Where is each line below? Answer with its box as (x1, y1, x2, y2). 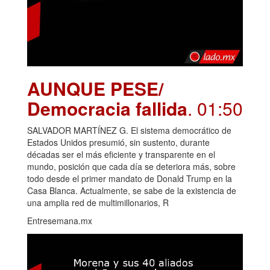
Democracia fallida (27, 95, 187, 121)
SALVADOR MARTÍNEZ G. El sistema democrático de (27, 124, 231, 136)
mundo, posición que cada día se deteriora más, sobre (27, 160, 236, 172)
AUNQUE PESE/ (27, 75, 163, 101)
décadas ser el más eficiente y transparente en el (27, 148, 215, 160)
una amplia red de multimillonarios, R (27, 196, 169, 209)
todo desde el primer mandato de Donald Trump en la (27, 172, 232, 184)
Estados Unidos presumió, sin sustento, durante (27, 136, 210, 148)
